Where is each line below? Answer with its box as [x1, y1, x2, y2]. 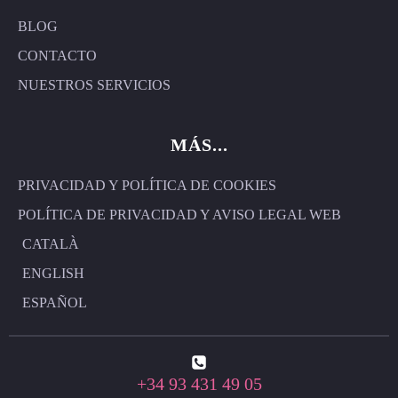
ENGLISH [21, 266, 84, 281]
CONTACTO [18, 48, 97, 63]
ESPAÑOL [21, 295, 87, 310]
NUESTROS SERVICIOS [18, 77, 171, 92]
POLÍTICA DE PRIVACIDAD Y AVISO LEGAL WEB [18, 207, 341, 222]
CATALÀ [21, 236, 79, 251]
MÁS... [170, 135, 228, 155]
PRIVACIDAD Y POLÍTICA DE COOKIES [18, 178, 276, 193]
